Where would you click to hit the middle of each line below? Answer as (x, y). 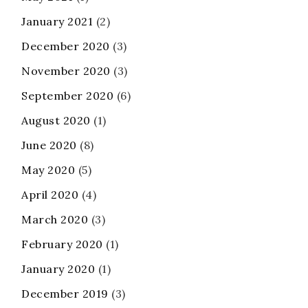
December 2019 (65, 294)
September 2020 (67, 96)
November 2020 (66, 71)
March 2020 (55, 220)
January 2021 (57, 22)
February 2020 (62, 244)
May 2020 (48, 170)
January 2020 (58, 269)
